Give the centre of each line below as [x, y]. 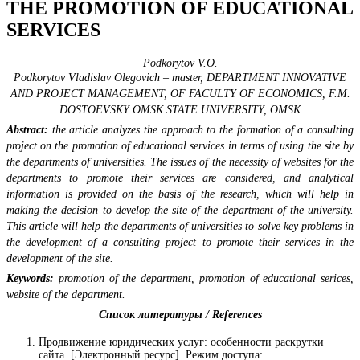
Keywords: [30, 278]
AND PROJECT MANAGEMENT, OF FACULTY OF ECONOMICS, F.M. [180, 93]
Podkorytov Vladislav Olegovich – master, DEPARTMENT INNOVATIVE [180, 77]
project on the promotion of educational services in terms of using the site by [180, 145]
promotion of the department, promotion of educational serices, [204, 278]
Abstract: [27, 129]
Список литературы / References [180, 314]
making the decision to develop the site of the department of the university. [180, 210]
